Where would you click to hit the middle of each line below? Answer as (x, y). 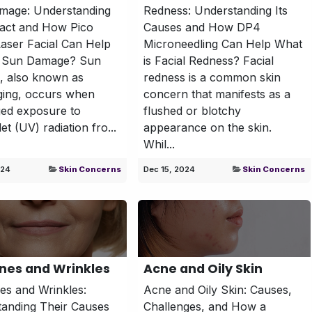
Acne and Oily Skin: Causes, (217, 289)
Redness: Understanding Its (215, 10)
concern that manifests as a (217, 94)
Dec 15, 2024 (169, 169)
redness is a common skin (212, 77)
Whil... (159, 144)
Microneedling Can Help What (223, 44)
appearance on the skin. (207, 127)
